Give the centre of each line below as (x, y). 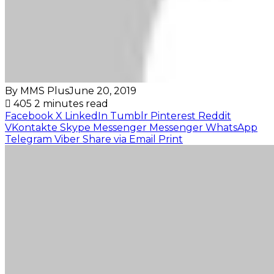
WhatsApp (231, 127)
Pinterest (173, 116)
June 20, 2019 (103, 91)
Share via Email (119, 139)
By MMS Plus (37, 91)
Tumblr (129, 116)
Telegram (28, 139)
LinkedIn (86, 116)
